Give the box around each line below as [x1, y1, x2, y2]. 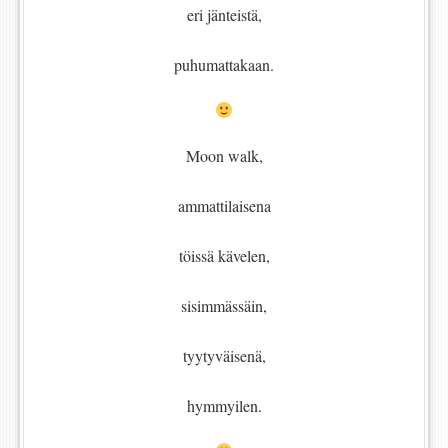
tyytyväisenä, [182, 345, 266, 367]
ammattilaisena [177, 195, 271, 217]
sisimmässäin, [181, 295, 267, 317]
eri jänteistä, [186, 4, 262, 26]
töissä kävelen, [178, 245, 270, 267]
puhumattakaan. [174, 54, 274, 76]
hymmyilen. [186, 395, 262, 417]
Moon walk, [185, 145, 263, 167]
